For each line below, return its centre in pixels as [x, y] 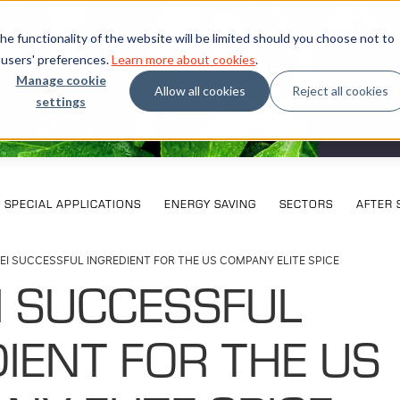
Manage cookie [61, 79]
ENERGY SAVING [210, 204]
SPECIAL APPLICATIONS [72, 204]
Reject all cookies [340, 90]
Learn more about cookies [183, 59]
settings [61, 101]
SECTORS [306, 204]
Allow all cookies [200, 90]
